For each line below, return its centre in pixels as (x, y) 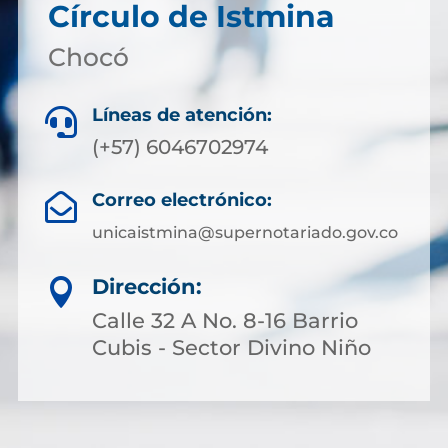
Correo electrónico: (181, 200)
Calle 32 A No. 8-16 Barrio (225, 320)
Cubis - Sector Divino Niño (231, 347)
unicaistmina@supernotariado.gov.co (244, 232)
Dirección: (147, 286)
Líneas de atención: (182, 115)
